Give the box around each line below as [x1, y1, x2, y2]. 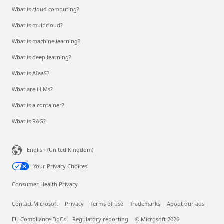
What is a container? [12, 101, 64, 109]
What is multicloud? [12, 21, 63, 29]
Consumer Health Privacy [12, 180, 78, 188]
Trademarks [130, 199, 160, 207]
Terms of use [90, 199, 123, 207]
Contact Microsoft [12, 199, 58, 207]
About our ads [167, 199, 204, 207]
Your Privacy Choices [33, 162, 87, 170]
